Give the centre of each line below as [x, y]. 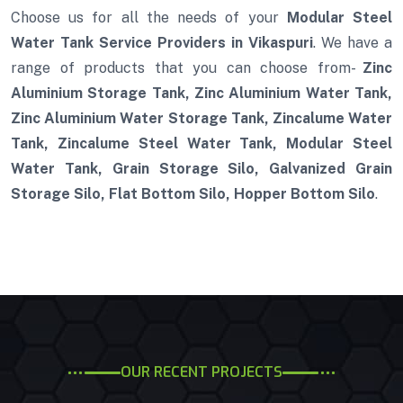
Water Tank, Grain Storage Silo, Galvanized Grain [201, 169]
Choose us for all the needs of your [149, 18]
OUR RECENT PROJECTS [201, 372]
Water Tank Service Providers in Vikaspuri [162, 43]
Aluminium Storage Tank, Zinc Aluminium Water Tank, [201, 94]
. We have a [353, 43]
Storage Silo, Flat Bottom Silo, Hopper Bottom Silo [193, 194]
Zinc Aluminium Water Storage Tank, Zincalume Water [201, 119]
